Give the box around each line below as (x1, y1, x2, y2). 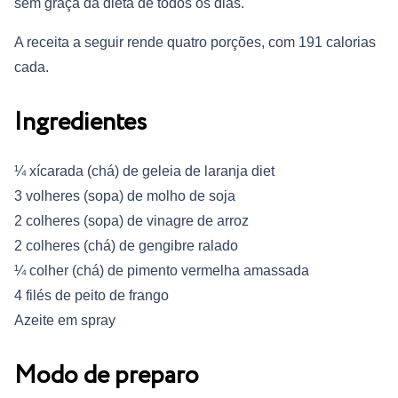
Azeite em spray (14, 313, 115, 329)
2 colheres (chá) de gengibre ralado (14, 238, 238, 254)
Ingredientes (14, 105, 147, 142)
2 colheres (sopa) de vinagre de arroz (14, 213, 249, 229)
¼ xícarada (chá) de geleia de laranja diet (14, 163, 275, 179)
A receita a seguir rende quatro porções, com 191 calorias (14, 35, 376, 51)
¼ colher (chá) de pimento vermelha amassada (14, 263, 309, 279)
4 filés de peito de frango (14, 288, 169, 304)
